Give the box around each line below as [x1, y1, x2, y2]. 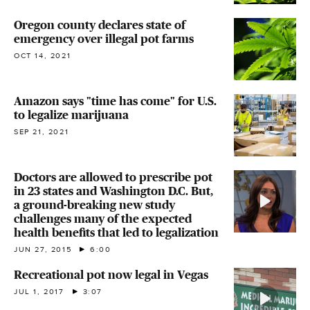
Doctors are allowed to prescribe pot [14, 170, 212, 184]
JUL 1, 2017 [14, 286, 64, 296]
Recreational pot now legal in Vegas [14, 267, 208, 282]
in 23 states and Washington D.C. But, [14, 183, 213, 198]
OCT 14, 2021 [14, 51, 71, 60]
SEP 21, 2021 [14, 127, 69, 136]
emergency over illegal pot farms [14, 31, 194, 46]
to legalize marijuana [14, 107, 129, 122]
